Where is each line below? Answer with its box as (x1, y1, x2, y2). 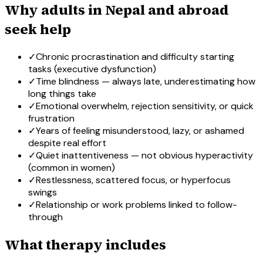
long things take (28, 87, 96, 100)
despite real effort (28, 137, 106, 150)
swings (28, 186, 57, 199)
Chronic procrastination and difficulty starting (36, 50, 234, 63)
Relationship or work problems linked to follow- (36, 198, 237, 211)
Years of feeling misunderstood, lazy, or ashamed (36, 124, 244, 137)
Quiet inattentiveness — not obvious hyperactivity (36, 149, 253, 162)
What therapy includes (5, 235, 166, 255)
